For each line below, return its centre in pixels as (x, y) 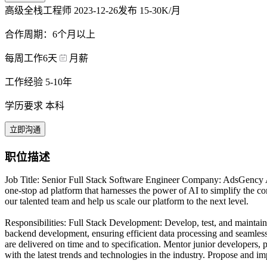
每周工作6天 (31, 58)
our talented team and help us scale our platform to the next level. (127, 201)
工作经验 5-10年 (38, 82)
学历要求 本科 (35, 105)
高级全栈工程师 (39, 10)
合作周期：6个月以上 (50, 34)
